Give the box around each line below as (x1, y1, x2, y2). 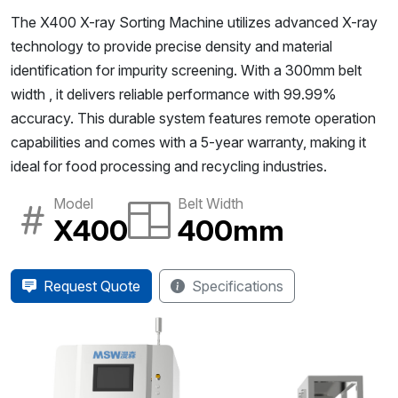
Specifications (192, 277, 283, 295)
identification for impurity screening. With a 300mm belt (11, 61, 362, 79)
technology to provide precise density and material (11, 37, 332, 55)
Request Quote (44, 277, 140, 295)
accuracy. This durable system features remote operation (11, 109, 376, 127)
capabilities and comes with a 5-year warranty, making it (11, 133, 366, 151)
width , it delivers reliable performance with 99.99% (11, 85, 337, 103)
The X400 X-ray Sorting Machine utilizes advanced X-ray (11, 13, 378, 31)
